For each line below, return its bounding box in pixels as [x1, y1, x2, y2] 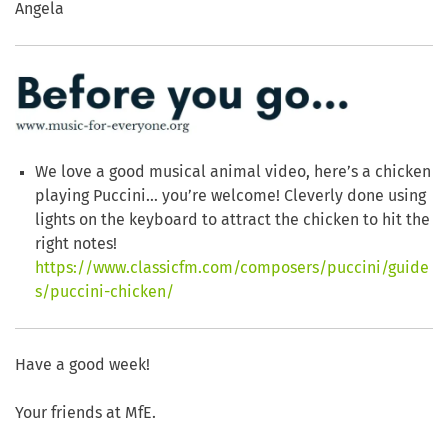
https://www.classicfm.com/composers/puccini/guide [35, 260, 429, 277]
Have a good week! [15, 357, 150, 374]
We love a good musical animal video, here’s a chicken [35, 164, 431, 181]
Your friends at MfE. [15, 405, 156, 422]
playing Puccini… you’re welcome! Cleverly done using [35, 188, 426, 205]
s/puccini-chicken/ [35, 284, 174, 301]
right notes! [35, 236, 117, 253]
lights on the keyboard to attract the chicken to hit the [35, 212, 430, 229]
